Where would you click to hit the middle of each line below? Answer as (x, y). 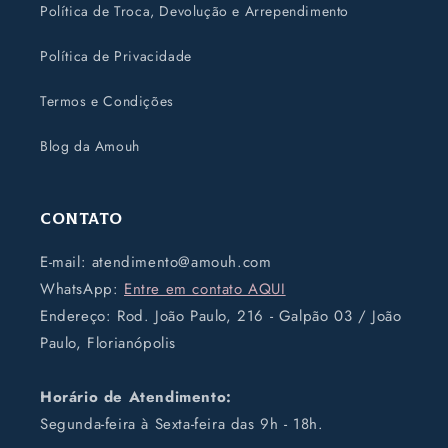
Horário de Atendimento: (136, 397)
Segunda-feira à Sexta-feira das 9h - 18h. (182, 424)
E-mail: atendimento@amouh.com (156, 262)
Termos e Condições (107, 101)
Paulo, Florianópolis (108, 343)
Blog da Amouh (90, 146)
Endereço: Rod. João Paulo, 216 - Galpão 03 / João (221, 316)
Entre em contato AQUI (205, 289)
